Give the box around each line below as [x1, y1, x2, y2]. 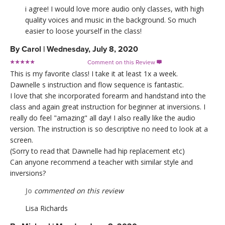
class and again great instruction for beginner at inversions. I [10, 101, 205, 111]
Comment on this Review [87, 58, 157, 66]
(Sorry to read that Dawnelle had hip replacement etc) [10, 146, 185, 156]
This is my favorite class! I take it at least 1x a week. [10, 68, 178, 78]
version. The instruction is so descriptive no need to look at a [10, 124, 208, 134]
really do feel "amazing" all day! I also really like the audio [10, 113, 195, 123]
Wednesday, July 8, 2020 [47, 44, 138, 54]
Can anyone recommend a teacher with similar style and [10, 157, 193, 167]
